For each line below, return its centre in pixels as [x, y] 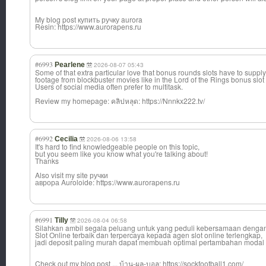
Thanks [47, 161]
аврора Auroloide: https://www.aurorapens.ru [107, 182]
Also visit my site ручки [72, 175]
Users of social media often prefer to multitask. [109, 87]
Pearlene [70, 65]
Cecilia [66, 139]
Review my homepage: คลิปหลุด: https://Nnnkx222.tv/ [120, 101]
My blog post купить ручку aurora [89, 20]
